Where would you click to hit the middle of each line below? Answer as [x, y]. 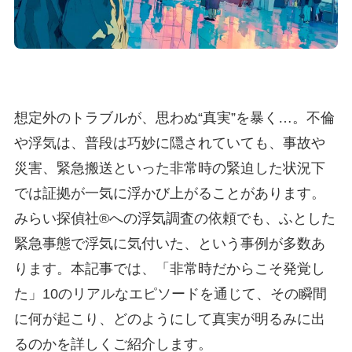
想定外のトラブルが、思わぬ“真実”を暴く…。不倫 [174, 117]
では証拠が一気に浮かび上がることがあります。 [169, 193]
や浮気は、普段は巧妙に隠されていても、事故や [169, 143]
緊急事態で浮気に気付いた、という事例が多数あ [169, 243]
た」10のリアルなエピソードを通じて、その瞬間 [170, 293]
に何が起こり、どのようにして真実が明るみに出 [169, 319]
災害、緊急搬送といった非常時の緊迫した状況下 [169, 168]
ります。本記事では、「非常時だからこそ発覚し [169, 268]
